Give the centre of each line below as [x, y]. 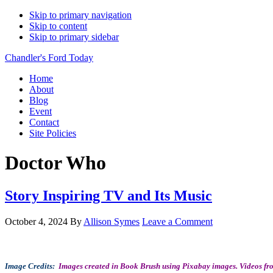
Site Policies [53, 133]
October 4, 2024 [36, 221]
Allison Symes [112, 221]
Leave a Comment [177, 221]
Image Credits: [32, 266]
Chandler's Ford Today [49, 58]
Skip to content [58, 26]
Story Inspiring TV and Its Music [108, 195]
